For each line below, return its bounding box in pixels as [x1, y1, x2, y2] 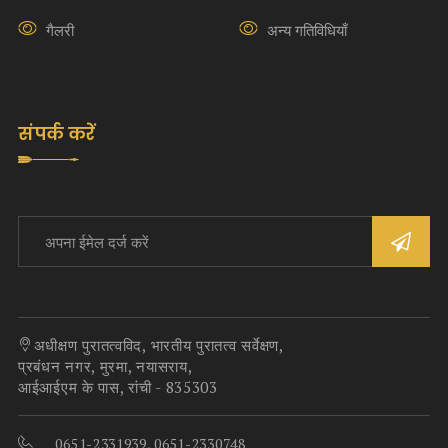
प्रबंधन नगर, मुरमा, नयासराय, [18, 355, 193, 376]
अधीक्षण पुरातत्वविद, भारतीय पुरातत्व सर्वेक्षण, [33, 334, 284, 355]
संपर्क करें [18, 120, 95, 146]
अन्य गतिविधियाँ [267, 19, 347, 40]
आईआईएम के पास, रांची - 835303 [18, 376, 218, 397]
